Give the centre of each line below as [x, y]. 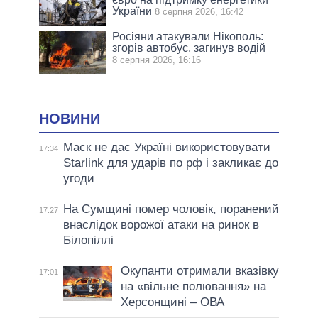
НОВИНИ [70, 118]
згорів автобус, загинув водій [189, 48]
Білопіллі [88, 241]
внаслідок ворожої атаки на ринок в [161, 225]
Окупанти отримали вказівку [199, 271]
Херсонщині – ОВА [172, 302]
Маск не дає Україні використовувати [166, 148]
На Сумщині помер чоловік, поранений [171, 209]
